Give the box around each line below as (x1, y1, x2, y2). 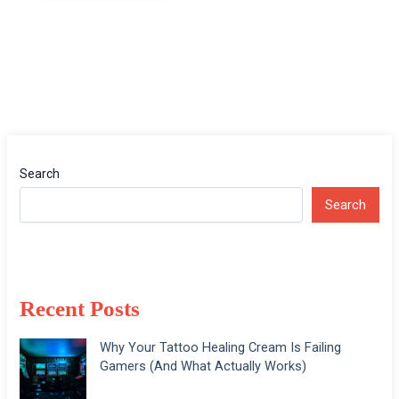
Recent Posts (20, 296, 141, 321)
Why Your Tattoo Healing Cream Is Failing (100, 338, 342, 355)
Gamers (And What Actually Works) (100, 357, 307, 374)
